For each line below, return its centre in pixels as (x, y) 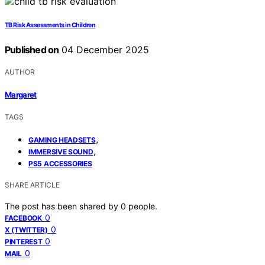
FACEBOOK (23, 218)
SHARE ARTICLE (32, 185)
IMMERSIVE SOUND (61, 151)
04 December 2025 (104, 50)
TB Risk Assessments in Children (50, 25)
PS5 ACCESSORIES (60, 163)
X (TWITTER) (26, 230)
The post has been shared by (63, 206)
